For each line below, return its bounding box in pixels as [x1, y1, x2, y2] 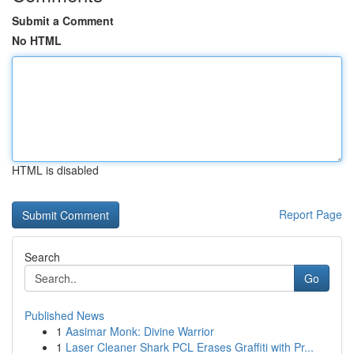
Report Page [279, 206, 342, 222]
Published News [24, 307, 104, 323]
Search [24, 249, 60, 265]
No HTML [12, 32, 62, 48]
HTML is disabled [12, 162, 99, 178]
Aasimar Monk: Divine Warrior [66, 323, 214, 339]
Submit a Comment [12, 13, 114, 28]
